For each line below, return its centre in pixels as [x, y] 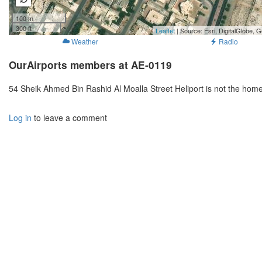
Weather [85, 42]
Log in [20, 118]
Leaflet [165, 31]
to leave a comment [69, 118]
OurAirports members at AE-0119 [90, 65]
